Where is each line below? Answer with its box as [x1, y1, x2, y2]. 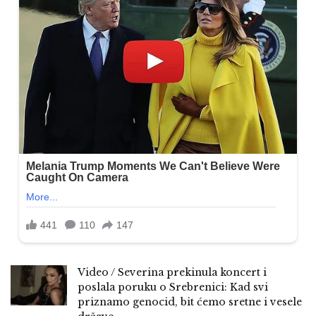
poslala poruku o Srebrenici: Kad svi [78, 281, 268, 294]
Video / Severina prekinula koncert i [78, 266, 267, 279]
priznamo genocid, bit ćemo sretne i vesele [78, 296, 302, 309]
